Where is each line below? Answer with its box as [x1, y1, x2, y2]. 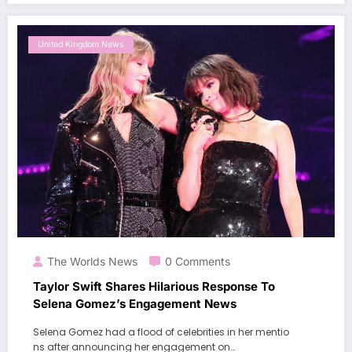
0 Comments [165, 254, 230, 268]
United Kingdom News [38, 38, 124, 49]
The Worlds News [47, 254, 137, 268]
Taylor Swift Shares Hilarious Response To [33, 278, 275, 294]
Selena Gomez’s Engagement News [33, 295, 236, 311]
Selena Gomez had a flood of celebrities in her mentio [33, 324, 289, 339]
